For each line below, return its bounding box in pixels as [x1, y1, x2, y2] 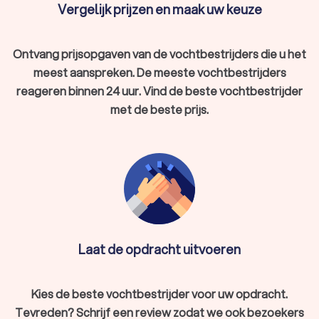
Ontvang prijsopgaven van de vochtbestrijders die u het [13, 45, 306, 62]
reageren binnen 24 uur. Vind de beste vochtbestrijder [16, 82, 303, 99]
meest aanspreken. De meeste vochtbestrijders [33, 63, 286, 80]
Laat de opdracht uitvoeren [78, 239, 241, 258]
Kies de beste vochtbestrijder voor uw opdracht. [31, 285, 288, 302]
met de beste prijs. [110, 100, 209, 117]
